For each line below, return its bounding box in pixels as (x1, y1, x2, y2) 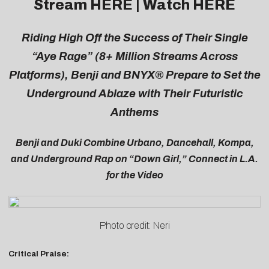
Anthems (110, 106, 159, 118)
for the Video (106, 170, 163, 181)
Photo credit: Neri (99, 220, 170, 231)
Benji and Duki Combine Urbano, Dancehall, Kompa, (15, 138, 254, 148)
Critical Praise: (8, 249, 69, 258)
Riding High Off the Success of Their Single (21, 31, 248, 44)
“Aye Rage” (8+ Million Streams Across (31, 50, 238, 62)
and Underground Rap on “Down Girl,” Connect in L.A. (11, 154, 258, 165)
